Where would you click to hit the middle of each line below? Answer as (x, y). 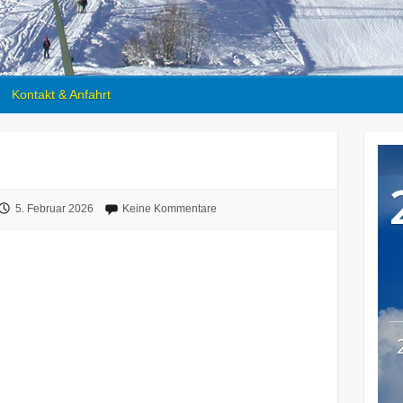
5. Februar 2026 (54, 209)
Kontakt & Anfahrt (61, 94)
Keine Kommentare (169, 209)
